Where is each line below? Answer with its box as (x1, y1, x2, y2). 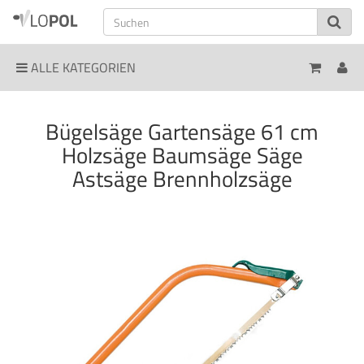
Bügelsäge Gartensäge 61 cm (45, 115, 318, 148)
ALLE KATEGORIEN (28, 58, 136, 77)
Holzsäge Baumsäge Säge (61, 138, 303, 171)
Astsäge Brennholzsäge (71, 162, 292, 195)
